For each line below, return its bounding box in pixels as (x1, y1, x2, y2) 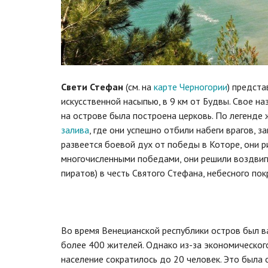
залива (61, 123, 89, 136)
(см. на (123, 80, 154, 93)
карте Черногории (154, 80, 227, 93)
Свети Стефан (61, 80, 123, 93)
